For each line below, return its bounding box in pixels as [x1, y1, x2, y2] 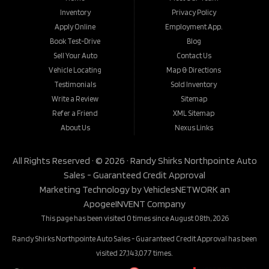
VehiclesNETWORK [143, 184, 218, 196]
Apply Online [55, 22, 96, 32]
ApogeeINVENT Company [83, 198, 186, 210]
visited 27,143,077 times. [96, 249, 173, 258]
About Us [60, 123, 90, 133]
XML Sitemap [173, 109, 215, 118]
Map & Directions [166, 65, 222, 75]
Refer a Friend [52, 109, 98, 118]
